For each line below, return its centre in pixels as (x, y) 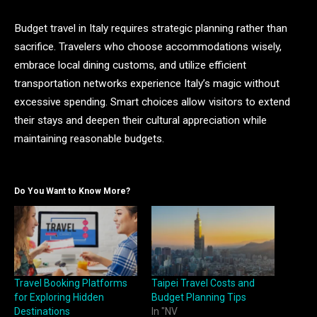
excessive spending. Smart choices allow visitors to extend (152, 102)
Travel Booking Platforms (71, 283)
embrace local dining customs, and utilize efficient (130, 65)
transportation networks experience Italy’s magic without (147, 83)
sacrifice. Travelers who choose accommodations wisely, (148, 46)
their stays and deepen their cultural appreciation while (140, 120)
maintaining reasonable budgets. (89, 138)
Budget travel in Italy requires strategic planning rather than (151, 28)
